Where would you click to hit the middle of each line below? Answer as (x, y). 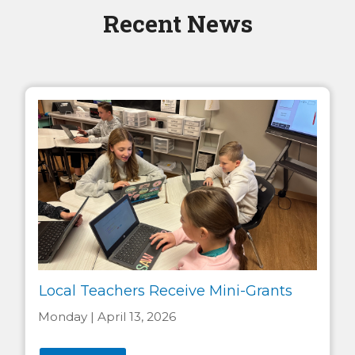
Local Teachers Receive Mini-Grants (165, 290)
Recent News (177, 23)
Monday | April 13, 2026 (107, 316)
